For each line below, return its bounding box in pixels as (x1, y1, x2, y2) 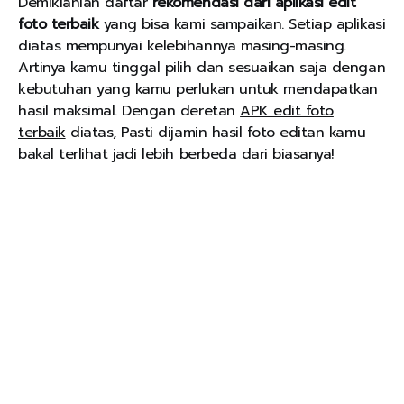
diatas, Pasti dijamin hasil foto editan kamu (65, 122, 366, 144)
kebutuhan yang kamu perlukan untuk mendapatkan (18, 78, 378, 101)
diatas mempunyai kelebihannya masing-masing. (18, 35, 346, 58)
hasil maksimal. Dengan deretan (18, 100, 241, 123)
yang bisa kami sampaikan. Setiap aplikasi (98, 14, 386, 36)
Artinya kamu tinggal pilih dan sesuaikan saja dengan (18, 57, 386, 79)
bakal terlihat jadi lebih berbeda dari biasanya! (18, 143, 335, 166)
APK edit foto (240, 100, 334, 123)
